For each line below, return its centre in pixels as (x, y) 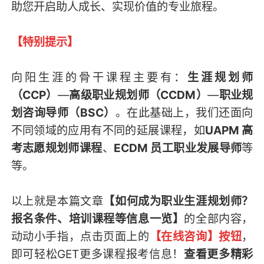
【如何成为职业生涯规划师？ (178, 201)
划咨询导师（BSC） (63, 112)
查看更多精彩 (219, 254)
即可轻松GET (45, 254)
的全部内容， (219, 218)
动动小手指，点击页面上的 (80, 236)
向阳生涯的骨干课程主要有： (99, 77)
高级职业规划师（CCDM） (138, 95)
